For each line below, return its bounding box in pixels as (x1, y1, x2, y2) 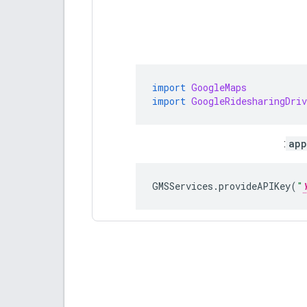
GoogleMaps (191, 80, 247, 94)
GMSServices (152, 179, 213, 193)
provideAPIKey (219, 179, 291, 193)
